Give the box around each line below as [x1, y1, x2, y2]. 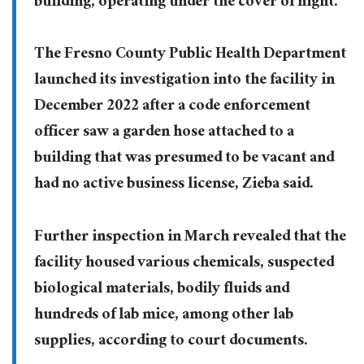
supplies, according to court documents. [33, 327, 308, 358]
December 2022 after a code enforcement [33, 92, 310, 123]
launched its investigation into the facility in [33, 66, 335, 97]
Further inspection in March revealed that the [33, 223, 346, 254]
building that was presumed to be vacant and [33, 144, 334, 175]
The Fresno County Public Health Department [33, 40, 346, 71]
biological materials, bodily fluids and [33, 275, 289, 306]
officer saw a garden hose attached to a [33, 118, 294, 149]
